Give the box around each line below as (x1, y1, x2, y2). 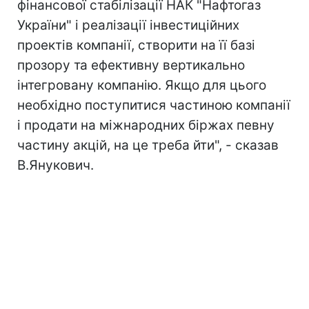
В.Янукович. (17, 157, 94, 173)
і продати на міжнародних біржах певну (17, 117, 275, 133)
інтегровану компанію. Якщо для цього (17, 77, 266, 93)
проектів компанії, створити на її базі (17, 37, 255, 53)
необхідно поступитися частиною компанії (17, 97, 290, 113)
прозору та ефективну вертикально (17, 57, 245, 73)
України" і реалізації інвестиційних (17, 17, 239, 33)
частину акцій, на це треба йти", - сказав (17, 137, 279, 153)
